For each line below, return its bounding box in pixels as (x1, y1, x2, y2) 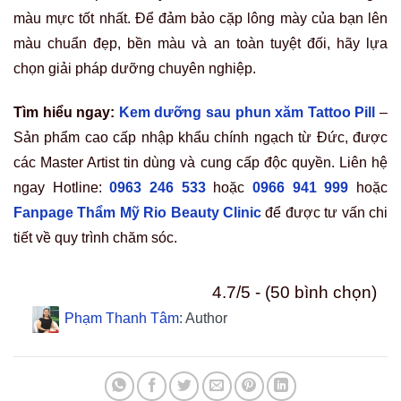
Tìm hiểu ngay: (13, 105, 115, 120)
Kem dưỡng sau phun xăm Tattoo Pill (118, 105, 376, 120)
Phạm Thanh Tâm (64, 311, 179, 327)
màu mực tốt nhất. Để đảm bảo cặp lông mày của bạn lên (13, 11, 388, 27)
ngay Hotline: (13, 180, 110, 195)
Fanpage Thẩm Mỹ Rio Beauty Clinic (13, 205, 261, 220)
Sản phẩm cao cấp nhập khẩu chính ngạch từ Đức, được (13, 130, 388, 145)
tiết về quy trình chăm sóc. (13, 230, 177, 245)
